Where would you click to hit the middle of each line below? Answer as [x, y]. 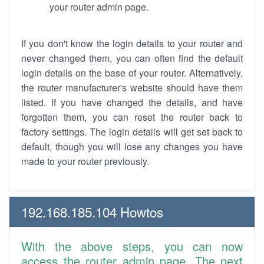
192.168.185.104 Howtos [92, 212]
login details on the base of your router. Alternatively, [132, 73]
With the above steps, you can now [132, 246]
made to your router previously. [85, 161]
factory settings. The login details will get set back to [132, 132]
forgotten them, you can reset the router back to [132, 117]
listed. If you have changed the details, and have [132, 102]
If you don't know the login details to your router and [132, 43]
